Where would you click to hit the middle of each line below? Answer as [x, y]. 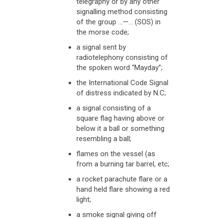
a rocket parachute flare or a [122, 179]
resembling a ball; [104, 139]
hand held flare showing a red [123, 189]
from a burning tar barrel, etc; [123, 164]
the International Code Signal [122, 83]
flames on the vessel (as [116, 154]
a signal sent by [101, 47]
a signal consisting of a [113, 108]
